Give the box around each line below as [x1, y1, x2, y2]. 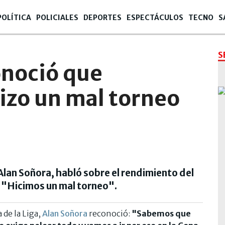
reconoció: [87, 208, 132, 218]
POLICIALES [36, 13, 78, 22]
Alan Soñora [42, 208, 87, 218]
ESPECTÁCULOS [127, 13, 183, 22]
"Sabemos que [132, 208, 191, 218]
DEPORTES [83, 13, 122, 22]
